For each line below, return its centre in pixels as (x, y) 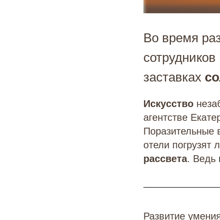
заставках (174, 77)
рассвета (165, 159)
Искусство (168, 104)
